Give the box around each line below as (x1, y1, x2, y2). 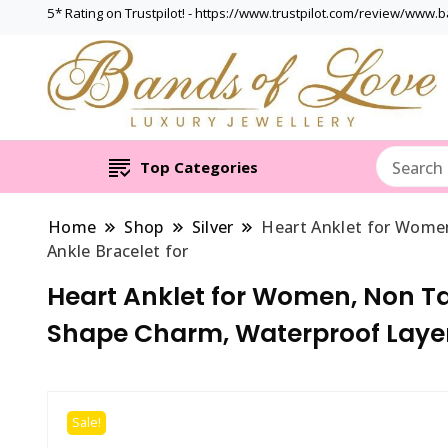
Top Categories (139, 156, 258, 177)
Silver (191, 215, 234, 238)
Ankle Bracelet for (47, 239, 189, 262)
